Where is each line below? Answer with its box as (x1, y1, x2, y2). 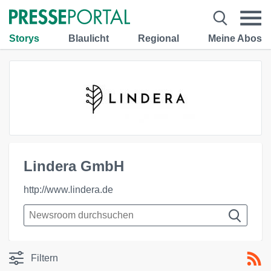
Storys (9, 33, 39, 44)
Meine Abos (208, 33, 262, 44)
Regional (138, 33, 179, 44)
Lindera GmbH (24, 158, 124, 174)
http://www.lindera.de (24, 184, 113, 195)
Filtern (31, 253, 58, 263)
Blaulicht (68, 33, 109, 44)
